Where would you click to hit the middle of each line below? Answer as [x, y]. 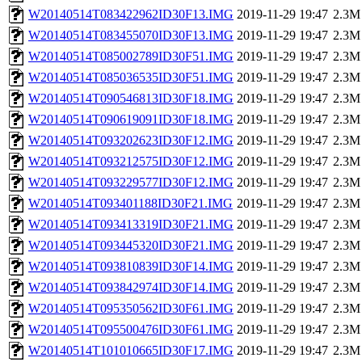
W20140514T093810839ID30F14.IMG [131, 267]
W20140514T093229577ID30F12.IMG [131, 183]
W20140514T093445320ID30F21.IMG [131, 246]
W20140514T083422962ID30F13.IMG [131, 15]
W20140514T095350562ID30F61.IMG [131, 309]
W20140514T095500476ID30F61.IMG [131, 330]
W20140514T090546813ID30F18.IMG [131, 99]
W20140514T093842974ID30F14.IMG [131, 288]
